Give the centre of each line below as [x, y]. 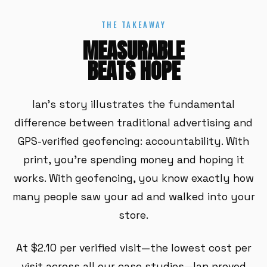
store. [133, 215]
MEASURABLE [133, 51]
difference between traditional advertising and [133, 123]
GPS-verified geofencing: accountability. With [133, 141]
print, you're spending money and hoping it [133, 160]
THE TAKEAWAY [133, 25]
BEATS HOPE [133, 71]
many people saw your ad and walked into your [133, 197]
